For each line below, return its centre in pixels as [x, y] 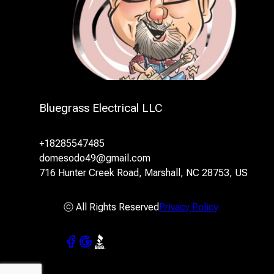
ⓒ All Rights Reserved [111, 207]
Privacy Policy [189, 207]
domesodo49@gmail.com [95, 158]
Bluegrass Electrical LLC [101, 108]
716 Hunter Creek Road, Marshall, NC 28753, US [143, 172]
